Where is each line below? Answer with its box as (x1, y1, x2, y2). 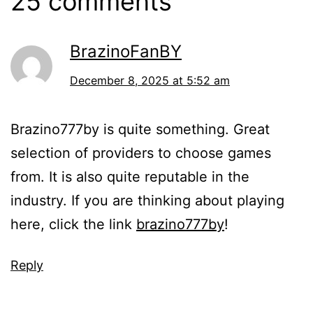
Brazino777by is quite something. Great (10, 120, 270, 138)
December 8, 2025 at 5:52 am (70, 73, 230, 87)
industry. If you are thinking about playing (10, 191, 284, 209)
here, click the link (10, 215, 136, 233)
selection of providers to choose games (10, 144, 271, 161)
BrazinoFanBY (70, 41, 182, 61)
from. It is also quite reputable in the (10, 168, 249, 185)
